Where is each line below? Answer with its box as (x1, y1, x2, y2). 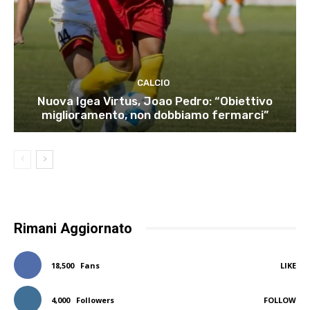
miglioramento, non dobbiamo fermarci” (42, 107, 268, 122)
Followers (76, 294, 114, 305)
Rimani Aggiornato (14, 219, 132, 237)
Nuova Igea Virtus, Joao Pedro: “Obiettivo (37, 93, 273, 108)
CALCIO (137, 77, 170, 88)
